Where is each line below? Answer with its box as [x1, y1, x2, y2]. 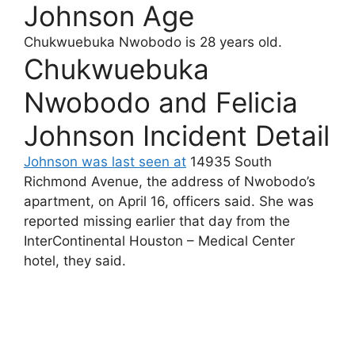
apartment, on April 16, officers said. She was [24, 193, 314, 209]
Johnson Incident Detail [24, 118, 330, 152]
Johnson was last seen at [24, 153, 186, 170]
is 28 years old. [181, 33, 282, 50]
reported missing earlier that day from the [24, 212, 290, 229]
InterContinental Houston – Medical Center [24, 232, 295, 249]
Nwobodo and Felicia [24, 85, 298, 119]
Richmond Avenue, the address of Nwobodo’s [24, 173, 315, 189]
